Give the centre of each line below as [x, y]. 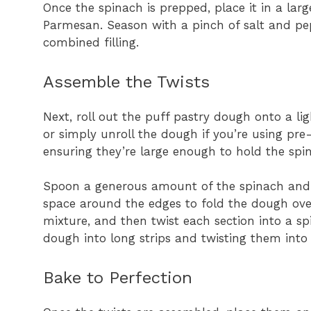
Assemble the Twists [126, 82]
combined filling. [91, 43]
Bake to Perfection [118, 277]
